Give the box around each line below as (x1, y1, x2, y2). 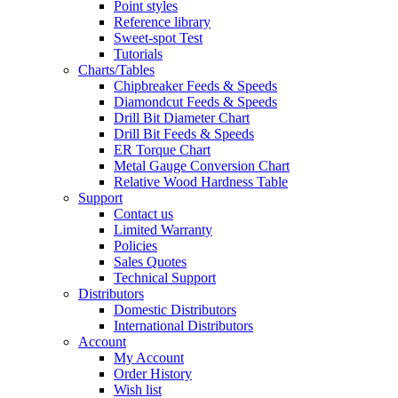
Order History (114, 366, 192, 381)
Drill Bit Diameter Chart (114, 110, 250, 125)
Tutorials (114, 46, 163, 61)
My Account (114, 350, 184, 365)
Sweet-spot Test (114, 30, 203, 45)
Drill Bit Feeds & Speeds (114, 126, 254, 141)
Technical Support (114, 270, 216, 285)
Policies (114, 238, 157, 253)
